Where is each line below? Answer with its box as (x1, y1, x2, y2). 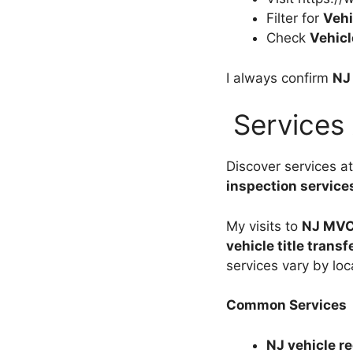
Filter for (266, 10, 323, 26)
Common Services (226, 297, 347, 313)
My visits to (226, 217, 302, 234)
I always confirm (226, 69, 333, 86)
